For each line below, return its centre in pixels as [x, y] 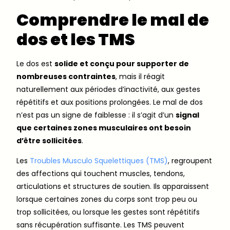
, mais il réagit [140, 76]
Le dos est [35, 63]
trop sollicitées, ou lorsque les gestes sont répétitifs [108, 212]
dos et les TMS [76, 39]
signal [187, 115]
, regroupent [190, 161]
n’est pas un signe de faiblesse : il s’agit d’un [96, 115]
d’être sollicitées [49, 140]
